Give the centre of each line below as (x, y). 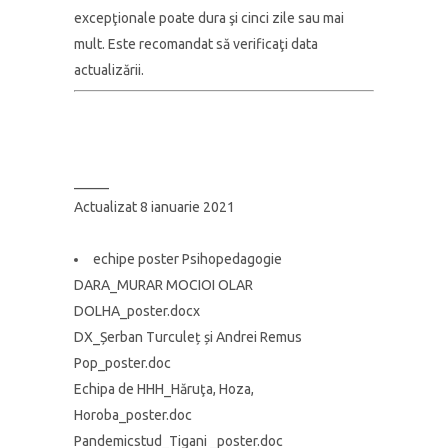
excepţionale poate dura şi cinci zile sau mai (209, 18)
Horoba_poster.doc (133, 415)
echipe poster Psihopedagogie (187, 259)
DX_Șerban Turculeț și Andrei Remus (188, 337)
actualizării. (109, 70)
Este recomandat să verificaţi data (213, 44)
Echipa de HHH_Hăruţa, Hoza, (164, 389)
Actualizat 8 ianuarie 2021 (154, 207)
